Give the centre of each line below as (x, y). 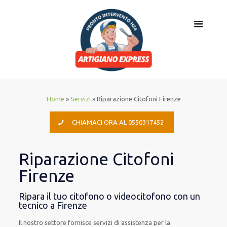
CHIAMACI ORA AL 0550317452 (118, 122)
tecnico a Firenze (53, 205)
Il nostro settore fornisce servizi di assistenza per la (95, 222)
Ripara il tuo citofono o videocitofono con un (110, 196)
